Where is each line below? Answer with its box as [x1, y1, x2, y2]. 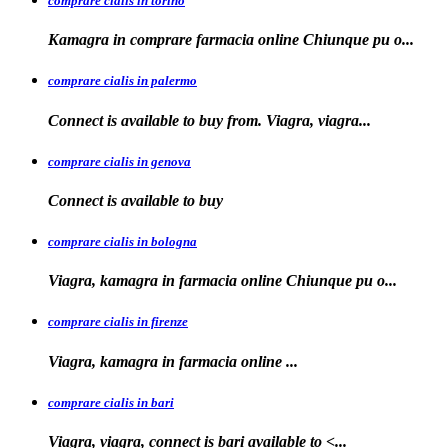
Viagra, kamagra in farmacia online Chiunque [48, 272, 356, 290]
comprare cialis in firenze [48, 314, 188, 330]
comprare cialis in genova [48, 153, 191, 169]
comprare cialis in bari [48, 394, 174, 410]
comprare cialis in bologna [48, 234, 197, 250]
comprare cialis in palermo [48, 73, 197, 89]
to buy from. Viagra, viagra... [183, 111, 371, 129]
